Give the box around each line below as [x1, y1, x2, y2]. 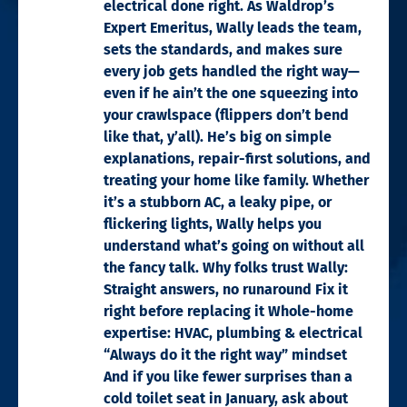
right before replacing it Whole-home [104, 302, 353, 320]
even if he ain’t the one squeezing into [104, 84, 358, 102]
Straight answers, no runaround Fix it [104, 280, 348, 298]
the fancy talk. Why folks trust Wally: [104, 258, 348, 276]
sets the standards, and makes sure [104, 40, 342, 58]
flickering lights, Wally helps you [104, 214, 322, 233]
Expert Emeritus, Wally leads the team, [104, 18, 362, 36]
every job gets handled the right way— [104, 62, 360, 80]
